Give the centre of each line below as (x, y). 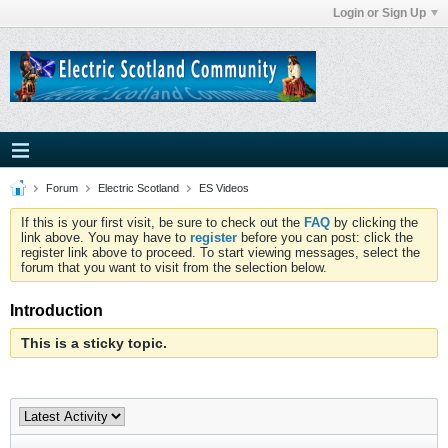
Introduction (56, 310)
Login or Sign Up (379, 13)
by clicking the (374, 222)
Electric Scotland (138, 188)
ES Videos (224, 188)
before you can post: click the (325, 237)
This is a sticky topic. (94, 343)
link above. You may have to (105, 237)
